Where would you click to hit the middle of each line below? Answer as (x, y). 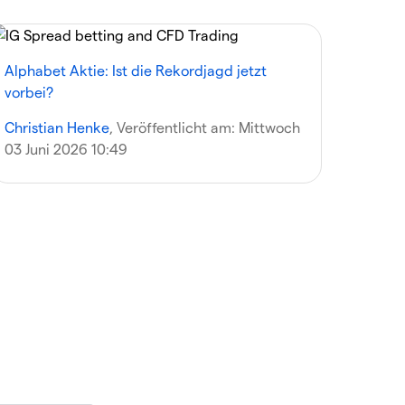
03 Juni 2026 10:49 (66, 149)
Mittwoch (270, 127)
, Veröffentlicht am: (174, 127)
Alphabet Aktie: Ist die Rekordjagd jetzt (136, 70)
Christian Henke (57, 127)
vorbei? (29, 92)
